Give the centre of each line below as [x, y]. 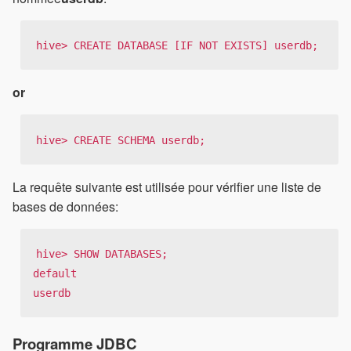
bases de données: [65, 206]
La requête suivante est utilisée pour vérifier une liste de [167, 186]
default [55, 273]
